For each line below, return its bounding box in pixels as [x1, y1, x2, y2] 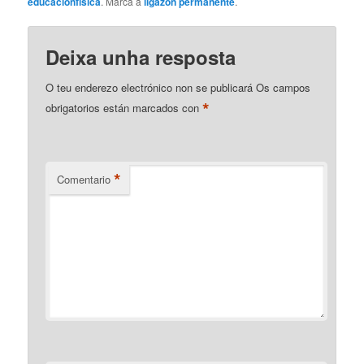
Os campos [256, 79, 311, 95]
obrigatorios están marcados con [45, 100, 203, 116]
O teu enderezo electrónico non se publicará [45, 79, 253, 95]
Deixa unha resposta [45, 42, 236, 71]
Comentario [57, 171, 111, 187]
